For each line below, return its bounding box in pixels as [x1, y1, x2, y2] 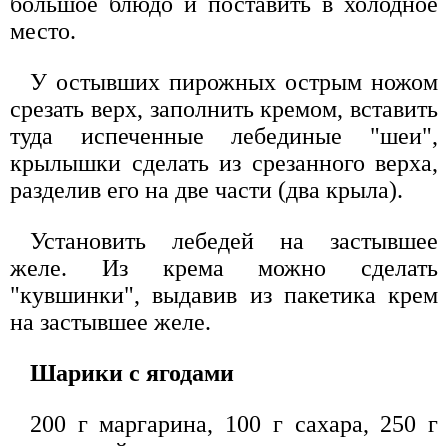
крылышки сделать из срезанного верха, [10, 150, 438, 177]
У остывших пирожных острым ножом [30, 69, 438, 96]
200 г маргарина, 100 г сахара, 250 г [30, 411, 438, 438]
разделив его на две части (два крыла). [10, 177, 403, 204]
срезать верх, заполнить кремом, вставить [10, 96, 438, 123]
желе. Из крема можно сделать [10, 255, 438, 282]
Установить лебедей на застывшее [30, 228, 438, 255]
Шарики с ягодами [30, 360, 234, 387]
